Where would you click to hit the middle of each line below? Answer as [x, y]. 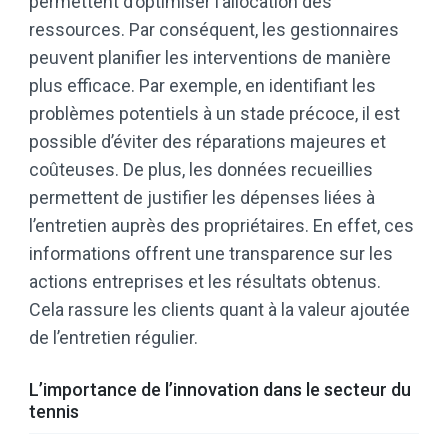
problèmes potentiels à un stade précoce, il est [214, 114]
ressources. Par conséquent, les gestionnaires [214, 30]
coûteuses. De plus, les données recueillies [201, 170]
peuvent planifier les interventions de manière [210, 58]
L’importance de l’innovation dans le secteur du [220, 390]
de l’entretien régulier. [113, 338]
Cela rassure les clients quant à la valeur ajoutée [219, 310]
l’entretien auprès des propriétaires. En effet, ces [221, 226]
